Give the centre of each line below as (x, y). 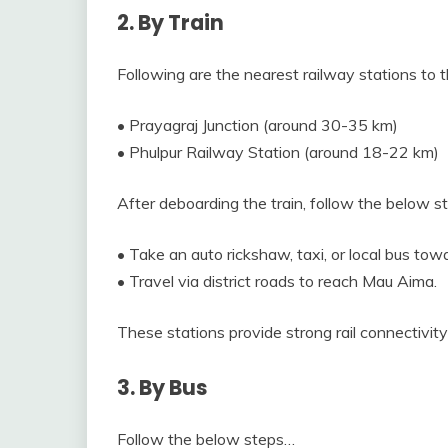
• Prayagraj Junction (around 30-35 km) (257, 124)
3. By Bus (162, 387)
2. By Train (170, 22)
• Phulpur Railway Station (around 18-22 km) (278, 151)
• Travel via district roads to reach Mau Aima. (277, 280)
